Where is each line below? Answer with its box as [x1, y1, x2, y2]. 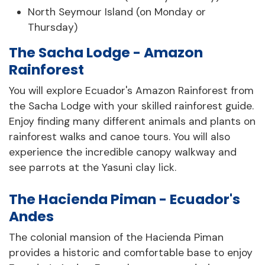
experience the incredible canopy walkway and [9, 146, 237, 159]
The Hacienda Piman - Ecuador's [9, 189, 240, 209]
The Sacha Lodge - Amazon [9, 43, 203, 63]
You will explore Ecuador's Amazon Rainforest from [9, 84, 254, 98]
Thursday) [28, 21, 77, 34]
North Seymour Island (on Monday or [28, 5, 206, 19]
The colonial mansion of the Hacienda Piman [9, 230, 224, 244]
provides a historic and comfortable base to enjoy [9, 245, 253, 259]
